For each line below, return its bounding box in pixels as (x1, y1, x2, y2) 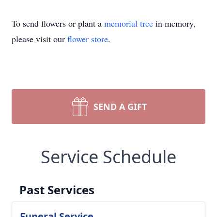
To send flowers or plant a (12, 17, 104, 29)
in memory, (153, 17, 196, 29)
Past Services (19, 182, 94, 198)
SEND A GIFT (93, 101, 147, 112)
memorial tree (104, 17, 153, 29)
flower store (67, 33, 108, 45)
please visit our (12, 33, 67, 45)
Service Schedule (41, 145, 176, 169)
